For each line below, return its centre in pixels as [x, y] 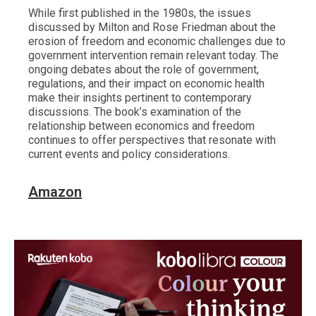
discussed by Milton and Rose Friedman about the [152, 28]
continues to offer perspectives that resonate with [152, 140]
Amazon [55, 192]
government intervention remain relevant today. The [153, 56]
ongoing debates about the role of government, [144, 70]
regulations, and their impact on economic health [146, 84]
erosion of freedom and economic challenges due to [157, 42]
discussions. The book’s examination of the [135, 112]
